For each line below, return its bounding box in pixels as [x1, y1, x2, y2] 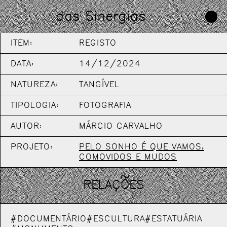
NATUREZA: [11, 80, 58, 90]
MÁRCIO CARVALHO [79, 121, 163, 131]
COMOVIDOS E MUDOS [79, 152, 177, 162]
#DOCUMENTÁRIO [11, 214, 87, 224]
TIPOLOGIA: [11, 100, 59, 110]
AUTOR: [11, 121, 42, 131]
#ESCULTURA [87, 214, 145, 224]
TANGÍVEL [79, 80, 120, 90]
